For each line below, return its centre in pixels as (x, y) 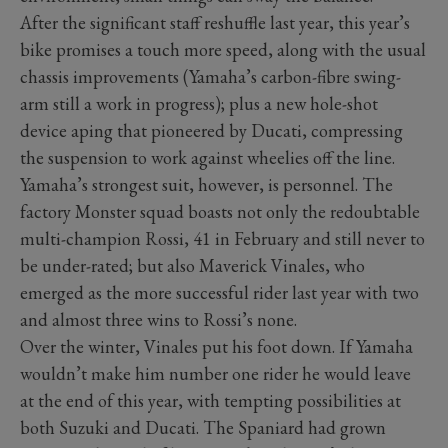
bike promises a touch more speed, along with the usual (223, 50)
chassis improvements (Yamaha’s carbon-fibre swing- (210, 77)
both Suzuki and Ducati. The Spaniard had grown (203, 428)
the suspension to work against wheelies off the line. (207, 158)
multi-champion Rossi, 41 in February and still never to (222, 239)
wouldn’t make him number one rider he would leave (215, 374)
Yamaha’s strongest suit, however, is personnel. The (206, 185)
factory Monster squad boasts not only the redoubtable (220, 212)
